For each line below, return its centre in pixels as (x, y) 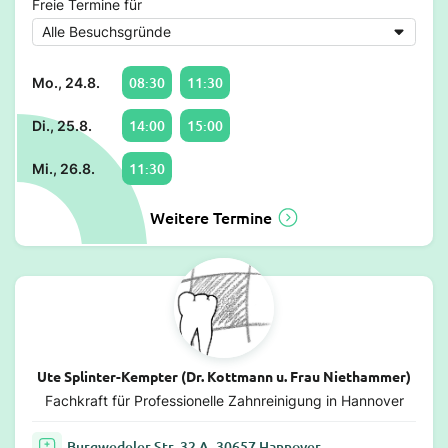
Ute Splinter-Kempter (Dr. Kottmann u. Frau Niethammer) (224, 375)
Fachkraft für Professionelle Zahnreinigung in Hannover (224, 400)
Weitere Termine (210, 216)
